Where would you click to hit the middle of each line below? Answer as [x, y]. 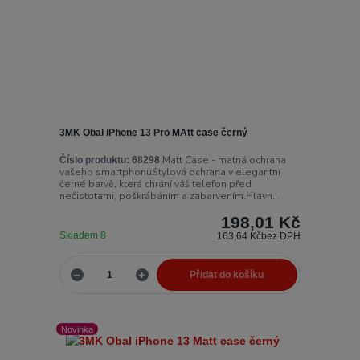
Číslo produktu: [94, 160]
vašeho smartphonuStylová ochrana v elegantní [170, 172]
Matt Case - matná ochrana [223, 160]
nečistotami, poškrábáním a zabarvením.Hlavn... [169, 196]
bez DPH [281, 236]
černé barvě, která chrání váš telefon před [155, 184]
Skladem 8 [84, 235]
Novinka [78, 329]
